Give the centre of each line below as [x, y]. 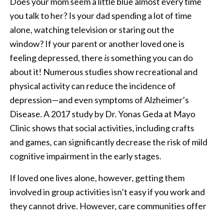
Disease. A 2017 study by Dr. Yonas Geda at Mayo [102, 114]
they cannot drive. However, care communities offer [108, 206]
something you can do [151, 57]
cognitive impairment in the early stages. [85, 156]
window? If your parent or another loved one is [97, 43]
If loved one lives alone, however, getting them [97, 178]
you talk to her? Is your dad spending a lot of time [101, 15]
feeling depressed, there [57, 57]
